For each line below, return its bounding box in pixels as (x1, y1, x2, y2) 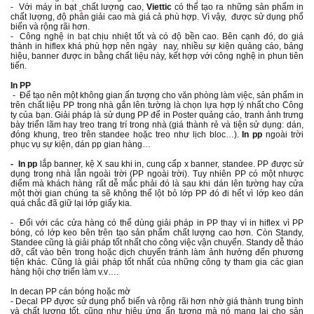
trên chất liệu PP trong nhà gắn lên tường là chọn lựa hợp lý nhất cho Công (11, 100, 303, 110)
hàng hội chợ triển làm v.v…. (11, 267, 118, 277)
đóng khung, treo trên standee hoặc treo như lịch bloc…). (11, 130, 243, 139)
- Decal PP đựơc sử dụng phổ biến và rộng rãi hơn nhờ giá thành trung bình (11, 296, 303, 306)
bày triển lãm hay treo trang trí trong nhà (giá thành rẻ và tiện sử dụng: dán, (11, 120, 303, 130)
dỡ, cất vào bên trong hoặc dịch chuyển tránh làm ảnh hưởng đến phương (11, 247, 303, 257)
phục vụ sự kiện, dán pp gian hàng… (11, 139, 151, 149)
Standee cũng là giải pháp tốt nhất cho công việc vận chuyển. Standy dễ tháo (11, 238, 303, 247)
